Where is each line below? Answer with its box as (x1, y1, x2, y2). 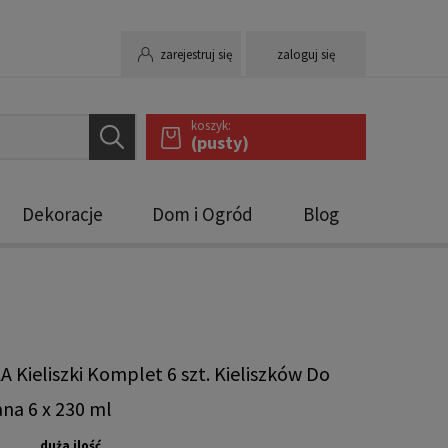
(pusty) (191, 131, 249, 154)
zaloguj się (277, 46, 335, 63)
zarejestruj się (160, 46, 232, 63)
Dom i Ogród (152, 202, 254, 226)
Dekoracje (21, 202, 103, 226)
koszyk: (191, 117, 231, 134)
